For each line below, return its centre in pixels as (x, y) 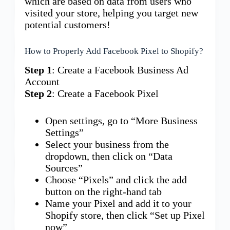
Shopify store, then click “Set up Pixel (125, 215)
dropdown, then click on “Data (109, 156)
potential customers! (67, 24)
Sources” (64, 168)
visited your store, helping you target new (111, 13)
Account (42, 81)
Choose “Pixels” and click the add (116, 179)
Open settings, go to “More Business (121, 120)
